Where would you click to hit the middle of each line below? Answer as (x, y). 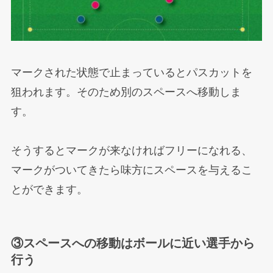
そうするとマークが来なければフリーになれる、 (131, 150)
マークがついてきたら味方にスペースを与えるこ (131, 170)
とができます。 (49, 189)
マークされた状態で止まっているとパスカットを (131, 72)
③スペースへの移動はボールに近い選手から (133, 243)
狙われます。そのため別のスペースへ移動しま (126, 92)
